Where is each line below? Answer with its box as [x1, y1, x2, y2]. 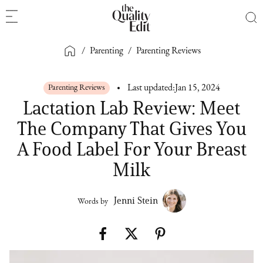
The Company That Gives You [16, 117, 247, 140]
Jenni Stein [113, 195, 158, 206]
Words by [77, 197, 108, 206]
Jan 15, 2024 [174, 83, 220, 93]
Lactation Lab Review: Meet [23, 96, 240, 119]
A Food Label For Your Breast [16, 137, 247, 160]
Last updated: [127, 83, 175, 93]
